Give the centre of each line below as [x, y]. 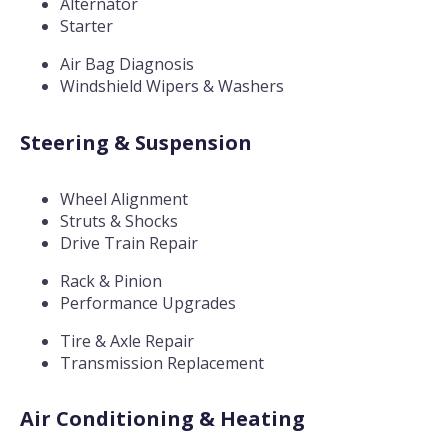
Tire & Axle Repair [127, 341]
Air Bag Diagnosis [127, 64]
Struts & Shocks [119, 221]
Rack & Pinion [111, 281]
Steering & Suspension [136, 142]
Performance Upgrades [148, 303]
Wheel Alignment [124, 199]
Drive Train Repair [129, 243]
